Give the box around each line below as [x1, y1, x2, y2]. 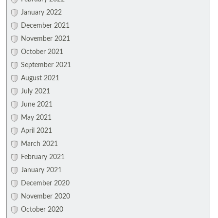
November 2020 [20, 193, 70, 200]
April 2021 [20, 127, 52, 134]
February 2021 [20, 154, 65, 161]
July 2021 [20, 88, 50, 95]
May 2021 [20, 114, 52, 121]
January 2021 [20, 167, 62, 174]
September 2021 [20, 62, 71, 69]
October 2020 [20, 206, 63, 213]
